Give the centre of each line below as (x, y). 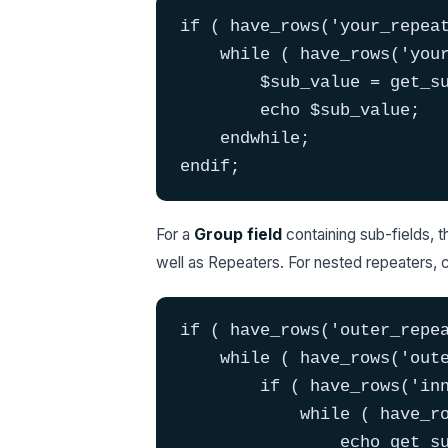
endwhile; (245, 138)
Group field (238, 234)
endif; (210, 166)
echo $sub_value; (300, 110)
